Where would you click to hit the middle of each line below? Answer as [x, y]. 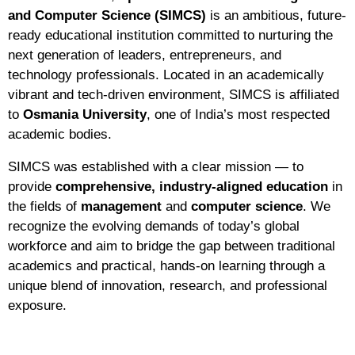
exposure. [37, 306]
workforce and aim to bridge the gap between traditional [172, 246]
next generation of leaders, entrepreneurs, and [145, 55]
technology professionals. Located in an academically [166, 75]
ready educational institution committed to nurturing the [170, 36]
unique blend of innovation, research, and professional [168, 286]
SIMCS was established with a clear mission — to [156, 167]
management [121, 207]
